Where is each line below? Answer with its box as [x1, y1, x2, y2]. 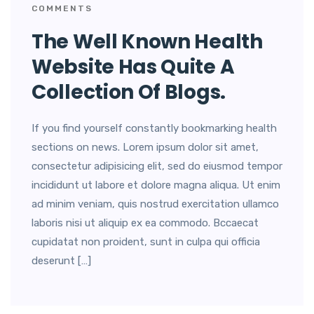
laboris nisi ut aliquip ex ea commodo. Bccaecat [32, 217, 259, 230]
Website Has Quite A [32, 53, 235, 81]
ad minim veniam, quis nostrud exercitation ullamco [32, 198, 279, 211]
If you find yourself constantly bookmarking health [32, 122, 277, 135]
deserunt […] [32, 254, 91, 268]
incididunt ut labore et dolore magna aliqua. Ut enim [32, 179, 280, 192]
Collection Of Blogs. [32, 78, 226, 107]
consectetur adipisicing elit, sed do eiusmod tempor [32, 160, 282, 173]
